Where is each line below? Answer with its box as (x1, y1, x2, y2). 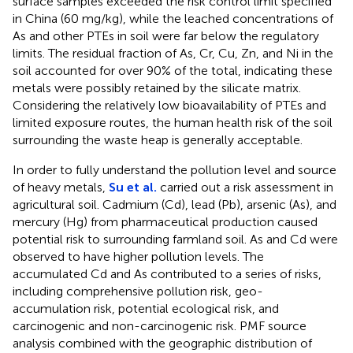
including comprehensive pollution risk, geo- (13, 283, 263, 299)
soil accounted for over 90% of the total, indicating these (13, 62, 333, 78)
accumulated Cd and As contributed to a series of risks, (13, 266, 321, 281)
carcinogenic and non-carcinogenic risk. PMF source (13, 318, 307, 333)
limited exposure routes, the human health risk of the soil (13, 114, 333, 130)
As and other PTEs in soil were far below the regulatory (13, 28, 319, 43)
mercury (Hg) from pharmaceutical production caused (13, 214, 318, 229)
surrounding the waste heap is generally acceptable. (13, 132, 303, 147)
